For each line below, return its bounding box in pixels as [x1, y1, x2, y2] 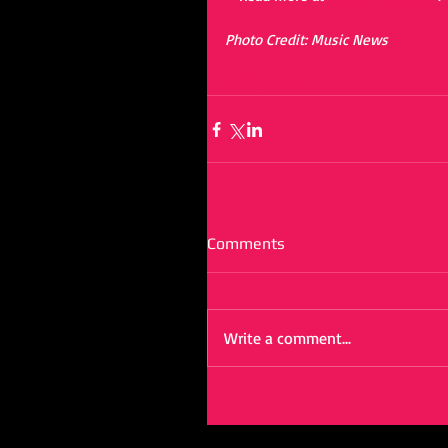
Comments [207, 234, 285, 253]
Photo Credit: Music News [225, 30, 388, 49]
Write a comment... [224, 328, 351, 348]
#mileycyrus [225, 74, 304, 93]
